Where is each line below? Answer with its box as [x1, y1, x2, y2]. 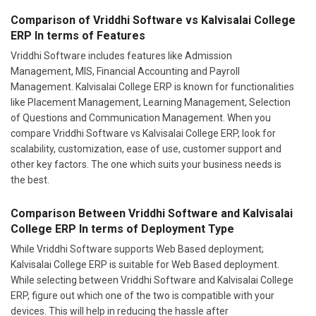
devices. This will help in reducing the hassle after [11, 271, 229, 283]
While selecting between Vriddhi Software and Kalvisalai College [11, 240, 293, 252]
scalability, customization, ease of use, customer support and [11, 109, 281, 121]
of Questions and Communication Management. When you [11, 78, 271, 90]
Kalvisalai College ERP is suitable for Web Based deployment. [11, 224, 279, 236]
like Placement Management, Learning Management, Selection [11, 62, 291, 74]
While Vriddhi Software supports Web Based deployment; [11, 209, 264, 221]
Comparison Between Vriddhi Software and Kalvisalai [11, 172, 293, 186]
